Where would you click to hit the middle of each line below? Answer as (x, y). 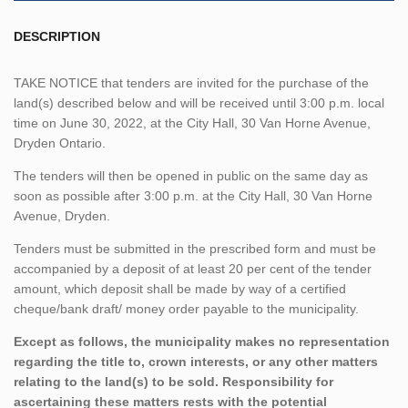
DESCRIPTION (57, 36)
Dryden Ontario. (60, 143)
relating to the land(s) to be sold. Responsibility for (173, 381)
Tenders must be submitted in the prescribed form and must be (195, 248)
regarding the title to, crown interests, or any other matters (196, 361)
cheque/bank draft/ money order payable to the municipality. (186, 308)
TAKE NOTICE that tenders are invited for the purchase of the (191, 82)
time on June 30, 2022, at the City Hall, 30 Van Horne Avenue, (192, 122)
